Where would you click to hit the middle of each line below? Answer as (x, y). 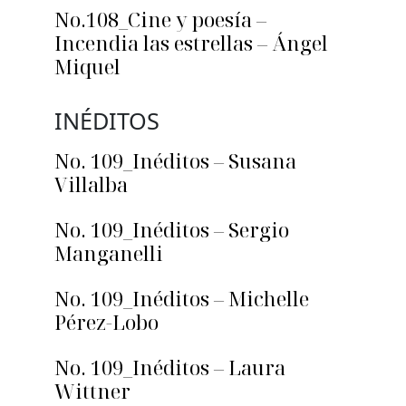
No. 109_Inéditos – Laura (170, 367)
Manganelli (109, 253)
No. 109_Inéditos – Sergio (172, 230)
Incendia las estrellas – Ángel (191, 43)
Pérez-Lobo (106, 322)
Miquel (87, 67)
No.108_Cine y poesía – (160, 19)
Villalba (91, 184)
